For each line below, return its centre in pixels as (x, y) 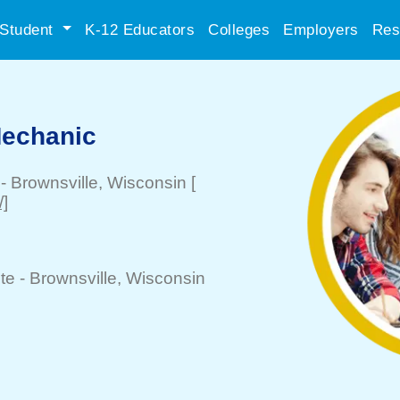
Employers (321, 29)
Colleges (239, 29)
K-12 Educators (140, 29)
